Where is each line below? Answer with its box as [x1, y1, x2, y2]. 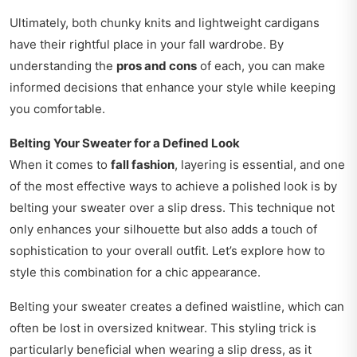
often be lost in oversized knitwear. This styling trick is [10, 320, 316, 336]
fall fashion [111, 157, 175, 173]
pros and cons [116, 58, 197, 74]
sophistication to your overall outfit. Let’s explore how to [10, 243, 325, 259]
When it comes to [10, 157, 111, 173]
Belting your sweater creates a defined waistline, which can [10, 299, 344, 315]
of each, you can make [197, 58, 325, 74]
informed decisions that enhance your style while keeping [10, 80, 335, 96]
